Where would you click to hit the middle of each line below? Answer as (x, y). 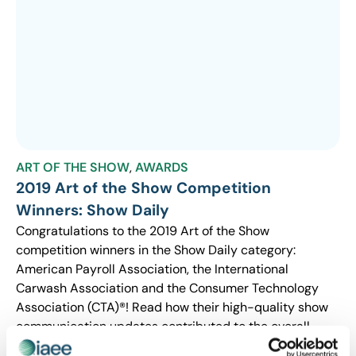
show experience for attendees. (107, 345)
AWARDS (162, 167)
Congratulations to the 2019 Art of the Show (143, 230)
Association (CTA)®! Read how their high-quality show (172, 307)
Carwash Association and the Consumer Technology (167, 288)
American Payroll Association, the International (152, 269)
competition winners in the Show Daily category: (156, 250)
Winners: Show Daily (93, 210)
